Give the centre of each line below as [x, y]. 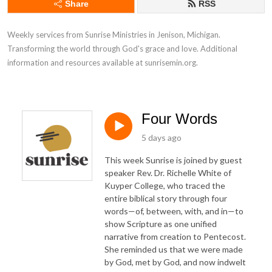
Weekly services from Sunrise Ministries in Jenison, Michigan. [114, 35]
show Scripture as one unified [161, 223]
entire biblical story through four [166, 198]
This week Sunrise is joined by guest [173, 160]
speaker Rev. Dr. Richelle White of [168, 172]
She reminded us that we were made [174, 249]
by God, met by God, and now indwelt [175, 262]
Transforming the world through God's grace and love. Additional [122, 49]
